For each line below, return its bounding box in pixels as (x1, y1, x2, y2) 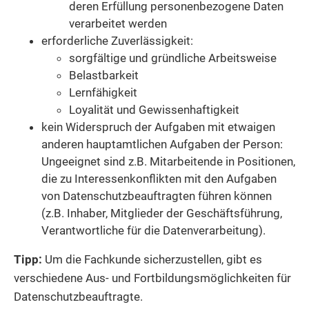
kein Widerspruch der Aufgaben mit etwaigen (41, 119, 275, 134)
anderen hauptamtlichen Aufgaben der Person (41, 137, 280, 151)
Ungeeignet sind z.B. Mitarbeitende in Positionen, (41, 154, 295, 168)
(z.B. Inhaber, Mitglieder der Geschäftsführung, (41, 206, 282, 220)
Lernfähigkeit (69, 85, 137, 99)
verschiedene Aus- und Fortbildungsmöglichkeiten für (14, 270, 291, 285)
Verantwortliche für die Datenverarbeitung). (41, 223, 266, 237)
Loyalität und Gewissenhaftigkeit (69, 102, 239, 117)
